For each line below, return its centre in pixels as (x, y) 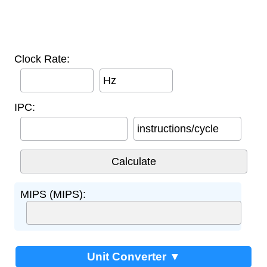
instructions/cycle (178, 129)
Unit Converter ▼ (133, 257)
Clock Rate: (42, 59)
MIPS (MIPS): (53, 195)
